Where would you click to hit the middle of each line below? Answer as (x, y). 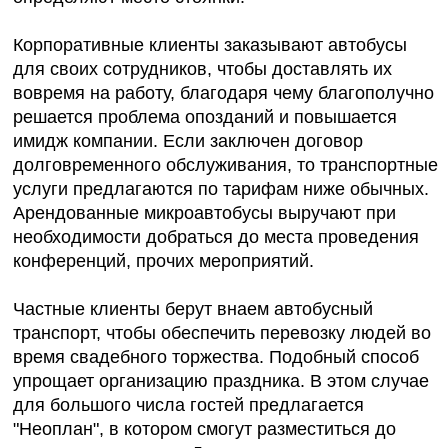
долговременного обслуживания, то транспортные (225, 165)
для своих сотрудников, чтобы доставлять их (202, 69)
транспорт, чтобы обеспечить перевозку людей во (222, 333)
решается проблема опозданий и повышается (205, 117)
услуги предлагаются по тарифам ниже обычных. (221, 189)
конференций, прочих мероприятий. (166, 261)
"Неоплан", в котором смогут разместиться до (204, 429)
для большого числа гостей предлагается (188, 405)
